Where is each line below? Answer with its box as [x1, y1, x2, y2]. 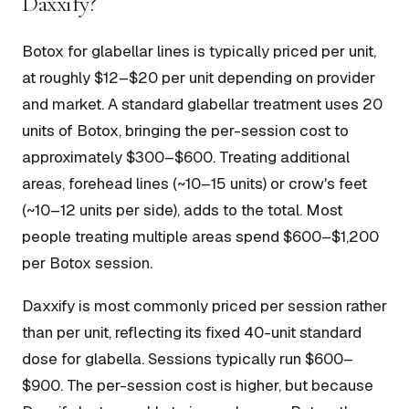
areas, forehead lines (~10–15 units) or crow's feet [22, 173, 367, 194]
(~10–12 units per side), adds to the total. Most [22, 199, 342, 220]
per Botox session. [22, 252, 152, 273]
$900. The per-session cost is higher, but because [22, 374, 373, 395]
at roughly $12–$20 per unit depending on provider [22, 67, 375, 88]
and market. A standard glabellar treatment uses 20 [22, 93, 383, 114]
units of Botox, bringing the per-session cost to [22, 120, 349, 141]
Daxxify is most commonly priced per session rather [22, 295, 387, 316]
